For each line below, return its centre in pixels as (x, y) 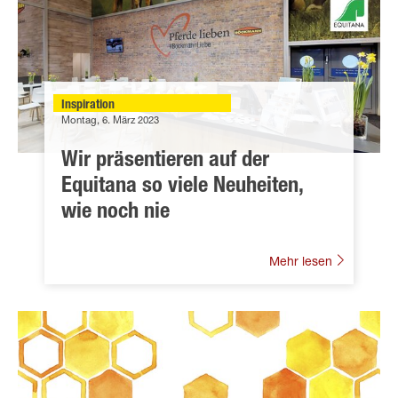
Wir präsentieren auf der (165, 161)
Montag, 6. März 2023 (110, 121)
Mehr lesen (302, 263)
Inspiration (88, 105)
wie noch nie (115, 213)
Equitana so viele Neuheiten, (182, 187)
